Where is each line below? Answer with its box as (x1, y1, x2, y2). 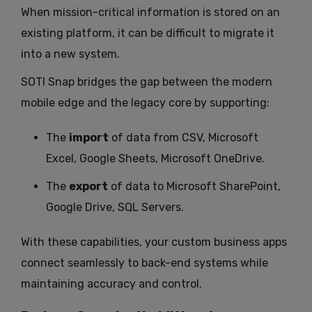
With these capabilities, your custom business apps (21, 235, 287, 249)
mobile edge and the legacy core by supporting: (21, 96, 270, 110)
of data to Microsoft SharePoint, (108, 180, 281, 194)
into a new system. (21, 47, 120, 61)
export (69, 180, 108, 194)
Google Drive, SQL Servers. (46, 201, 184, 214)
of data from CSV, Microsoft (109, 131, 258, 145)
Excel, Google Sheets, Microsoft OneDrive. (46, 152, 265, 166)
